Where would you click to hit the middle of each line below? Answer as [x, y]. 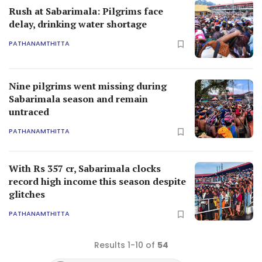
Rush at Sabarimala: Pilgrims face [86, 11]
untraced [29, 111]
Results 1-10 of [125, 245]
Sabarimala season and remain [78, 99]
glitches [27, 194]
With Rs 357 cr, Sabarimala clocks [85, 168]
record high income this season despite [97, 181]
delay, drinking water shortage [78, 24]
